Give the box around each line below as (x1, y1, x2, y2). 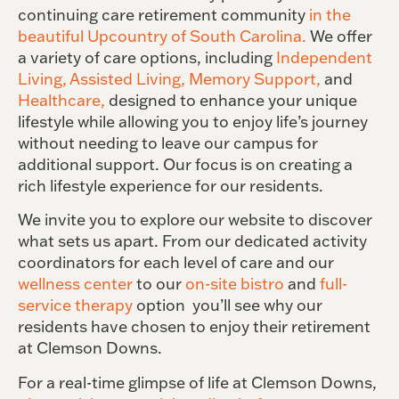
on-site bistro (185, 273, 284, 295)
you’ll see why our (189, 295, 322, 316)
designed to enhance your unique (105, 90, 357, 110)
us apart (89, 231, 154, 252)
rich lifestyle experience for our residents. (18, 175, 323, 196)
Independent (276, 47, 372, 68)
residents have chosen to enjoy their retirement (18, 316, 370, 338)
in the (309, 4, 351, 25)
